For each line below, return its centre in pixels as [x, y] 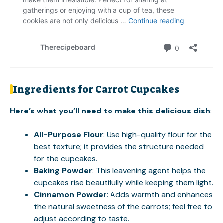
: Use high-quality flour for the [157, 135]
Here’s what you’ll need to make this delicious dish [110, 111]
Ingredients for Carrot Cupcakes [96, 89]
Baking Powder [63, 170]
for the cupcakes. [65, 159]
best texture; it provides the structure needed [119, 147]
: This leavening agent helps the [149, 170]
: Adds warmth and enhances [160, 194]
